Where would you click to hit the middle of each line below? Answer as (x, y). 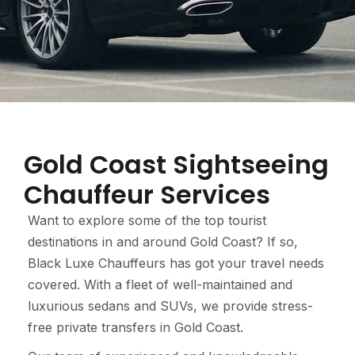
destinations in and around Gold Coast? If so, (163, 242)
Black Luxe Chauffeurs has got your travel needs (176, 263)
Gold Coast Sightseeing (176, 164)
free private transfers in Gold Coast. (136, 327)
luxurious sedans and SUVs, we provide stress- (170, 306)
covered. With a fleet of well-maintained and (160, 284)
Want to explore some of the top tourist (147, 220)
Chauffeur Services (147, 195)
